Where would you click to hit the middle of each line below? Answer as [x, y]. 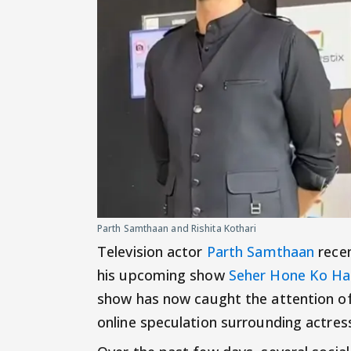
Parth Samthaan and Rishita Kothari [177, 228]
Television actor [152, 251]
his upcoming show [163, 275]
